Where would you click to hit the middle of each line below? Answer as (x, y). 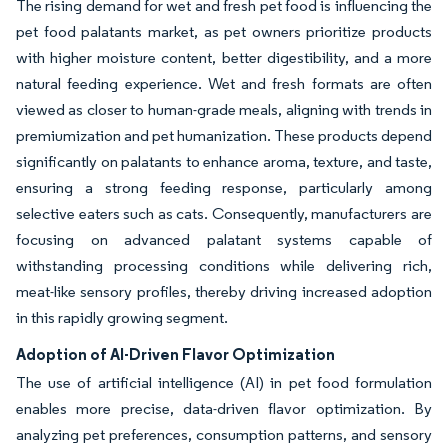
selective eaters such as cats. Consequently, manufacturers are (224, 213)
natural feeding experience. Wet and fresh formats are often (224, 83)
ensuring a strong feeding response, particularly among (224, 187)
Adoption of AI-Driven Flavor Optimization (175, 354)
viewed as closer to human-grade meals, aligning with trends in (224, 109)
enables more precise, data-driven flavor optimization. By (224, 408)
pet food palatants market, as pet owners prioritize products (224, 31)
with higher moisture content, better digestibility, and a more (224, 57)
